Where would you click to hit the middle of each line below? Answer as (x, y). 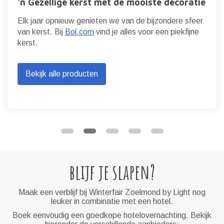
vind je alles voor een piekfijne (146, 32)
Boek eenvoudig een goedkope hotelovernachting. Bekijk (112, 215)
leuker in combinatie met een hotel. (112, 201)
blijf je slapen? (112, 172)
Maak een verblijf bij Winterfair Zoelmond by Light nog (112, 192)
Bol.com (79, 32)
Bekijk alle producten (62, 74)
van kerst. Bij (41, 32)
